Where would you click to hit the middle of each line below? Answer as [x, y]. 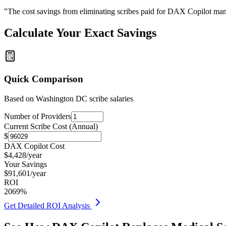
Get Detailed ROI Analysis [48, 205]
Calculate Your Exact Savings [80, 33]
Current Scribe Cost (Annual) [51, 126]
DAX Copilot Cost [34, 146]
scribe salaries [110, 98]
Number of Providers [38, 116]
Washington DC [62, 98]
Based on [20, 98]
